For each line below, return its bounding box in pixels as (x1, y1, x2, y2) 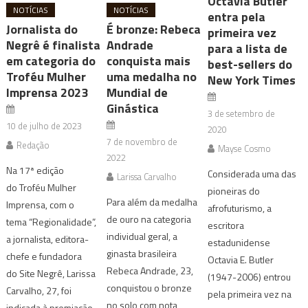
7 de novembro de (107, 134, 178, 148)
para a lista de (207, 38, 287, 58)
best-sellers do (207, 54, 292, 74)
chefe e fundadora (6, 248, 82, 263)
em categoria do (6, 51, 96, 70)
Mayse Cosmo (217, 141, 271, 155)
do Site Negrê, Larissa (6, 265, 96, 280)
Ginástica (107, 98, 159, 118)
